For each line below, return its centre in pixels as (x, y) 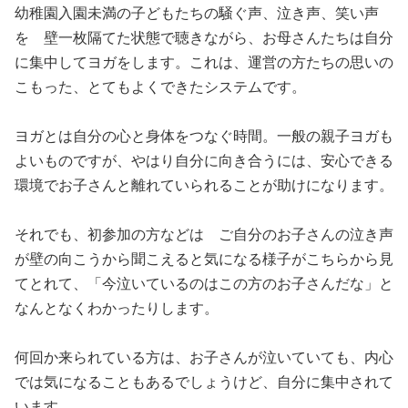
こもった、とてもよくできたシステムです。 (160, 87)
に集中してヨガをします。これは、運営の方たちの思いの (204, 62)
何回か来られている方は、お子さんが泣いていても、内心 (204, 357)
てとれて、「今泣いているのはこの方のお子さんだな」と (204, 284)
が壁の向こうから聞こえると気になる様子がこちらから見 (204, 259)
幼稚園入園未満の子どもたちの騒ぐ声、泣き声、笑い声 (197, 13)
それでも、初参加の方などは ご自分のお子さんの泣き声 (204, 235)
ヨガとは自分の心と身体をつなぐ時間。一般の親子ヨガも (204, 136)
